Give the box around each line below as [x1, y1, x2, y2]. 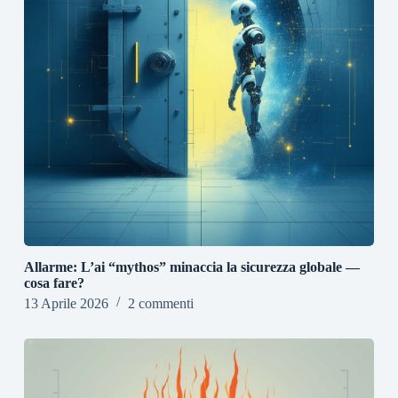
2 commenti [127, 296, 194, 312]
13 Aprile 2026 [23, 296, 108, 312]
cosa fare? [23, 275, 84, 291]
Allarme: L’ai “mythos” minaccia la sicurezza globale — [23, 259, 360, 275]
